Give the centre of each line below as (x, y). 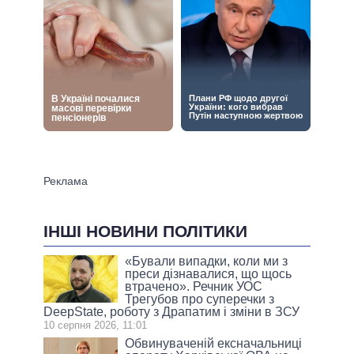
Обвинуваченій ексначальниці (214, 343)
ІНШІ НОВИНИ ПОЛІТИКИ (145, 231)
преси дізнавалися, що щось (209, 273)
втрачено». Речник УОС (194, 286)
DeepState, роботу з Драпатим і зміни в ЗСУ (171, 311)
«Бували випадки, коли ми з (207, 261)
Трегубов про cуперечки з (200, 299)
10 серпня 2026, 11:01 (95, 325)
